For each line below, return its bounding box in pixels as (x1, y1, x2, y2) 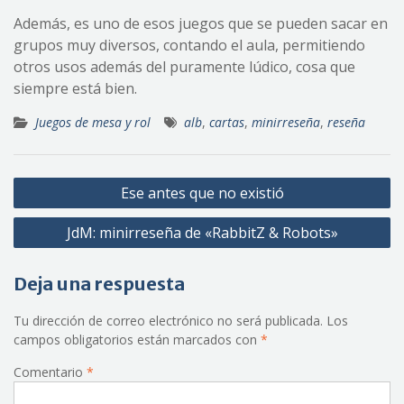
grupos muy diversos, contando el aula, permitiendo (14, 34, 365, 55)
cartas (209, 113, 244, 131)
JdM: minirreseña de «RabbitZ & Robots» (66, 222, 338, 243)
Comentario (14, 363, 87, 381)
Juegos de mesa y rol (35, 113, 151, 131)
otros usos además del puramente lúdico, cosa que (14, 56, 355, 77)
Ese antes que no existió (120, 182, 284, 203)
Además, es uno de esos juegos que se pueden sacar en (14, 13, 388, 33)
